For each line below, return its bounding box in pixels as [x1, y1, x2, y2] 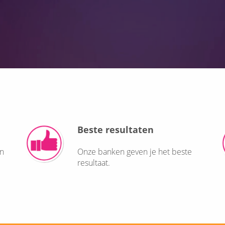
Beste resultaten [77, 123, 154, 136]
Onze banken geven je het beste [77, 146, 192, 157]
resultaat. [77, 157, 110, 168]
